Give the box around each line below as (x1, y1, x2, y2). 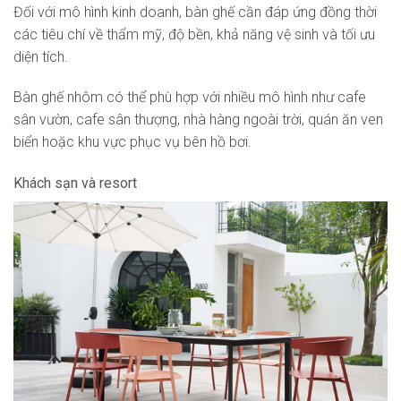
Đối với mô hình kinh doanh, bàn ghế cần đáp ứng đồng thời (13, 3, 377, 21)
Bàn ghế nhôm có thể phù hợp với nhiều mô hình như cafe (13, 89, 366, 107)
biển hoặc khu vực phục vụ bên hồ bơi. (13, 133, 252, 151)
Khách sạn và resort (13, 175, 137, 192)
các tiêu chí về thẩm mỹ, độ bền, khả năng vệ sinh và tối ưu (13, 25, 375, 43)
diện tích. (13, 47, 68, 65)
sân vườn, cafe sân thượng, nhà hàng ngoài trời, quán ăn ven (13, 111, 383, 129)
